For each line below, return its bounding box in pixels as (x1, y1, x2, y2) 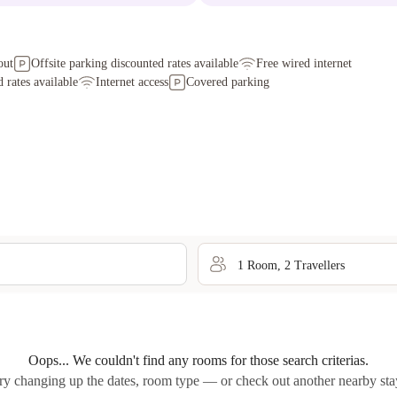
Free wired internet (256, 57, 352, 70)
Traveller (291, 258, 341, 272)
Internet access (96, 75, 168, 89)
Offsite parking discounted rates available (31, 57, 238, 70)
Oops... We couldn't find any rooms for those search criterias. (28, 353, 369, 368)
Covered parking (186, 75, 269, 89)
